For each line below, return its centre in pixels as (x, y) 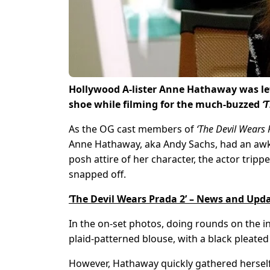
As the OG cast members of (133, 129)
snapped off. (97, 174)
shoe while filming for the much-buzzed (165, 105)
